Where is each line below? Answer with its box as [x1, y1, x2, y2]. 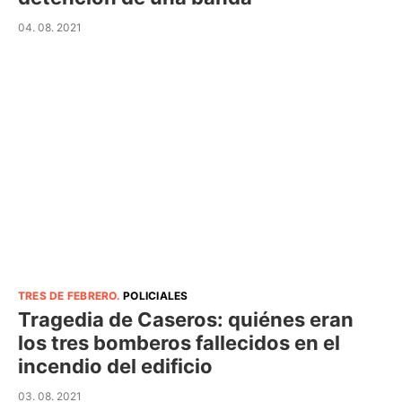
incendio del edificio [18, 354, 213, 378]
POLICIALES [123, 288, 188, 302]
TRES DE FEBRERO [18, 288, 117, 302]
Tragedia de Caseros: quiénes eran [18, 307, 354, 331]
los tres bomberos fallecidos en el [18, 330, 340, 354]
